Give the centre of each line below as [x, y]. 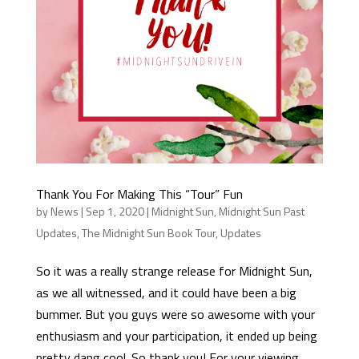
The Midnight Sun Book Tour [148, 232]
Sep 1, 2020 [115, 211]
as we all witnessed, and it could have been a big [166, 292]
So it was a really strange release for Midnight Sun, [174, 270]
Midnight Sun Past [261, 211]
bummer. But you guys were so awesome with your [175, 314]
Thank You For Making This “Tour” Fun [139, 194]
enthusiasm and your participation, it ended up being [176, 335]
